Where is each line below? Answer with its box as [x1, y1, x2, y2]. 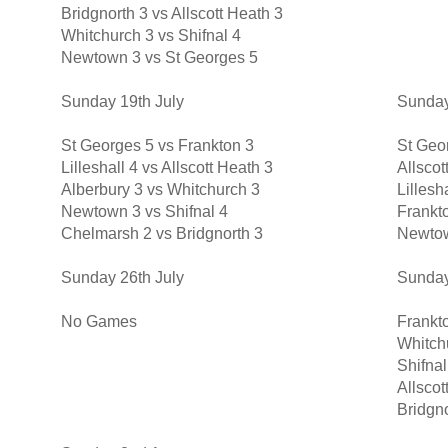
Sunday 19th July [60, 93, 184, 111]
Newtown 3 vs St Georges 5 [60, 49, 258, 67]
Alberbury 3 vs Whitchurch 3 [60, 181, 260, 199]
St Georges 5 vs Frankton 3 [60, 137, 254, 155]
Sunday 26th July [60, 269, 184, 287]
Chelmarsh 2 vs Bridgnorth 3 [60, 225, 263, 243]
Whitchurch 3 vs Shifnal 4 [60, 27, 241, 45]
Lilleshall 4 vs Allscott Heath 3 [60, 159, 273, 177]
